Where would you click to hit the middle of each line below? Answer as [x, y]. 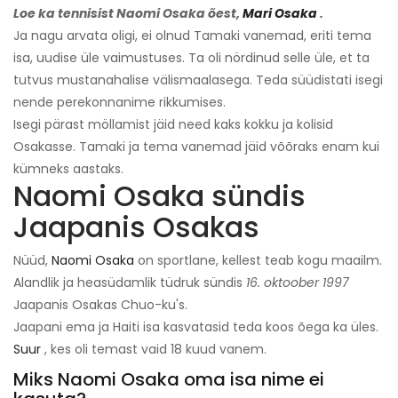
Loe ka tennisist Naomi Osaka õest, [128, 14]
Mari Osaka [280, 14]
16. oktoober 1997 [298, 283]
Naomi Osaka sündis [159, 196]
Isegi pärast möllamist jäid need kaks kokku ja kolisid [173, 125]
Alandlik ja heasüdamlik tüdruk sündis [130, 283]
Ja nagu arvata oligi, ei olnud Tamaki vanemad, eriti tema [192, 36]
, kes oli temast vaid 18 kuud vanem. [154, 350]
